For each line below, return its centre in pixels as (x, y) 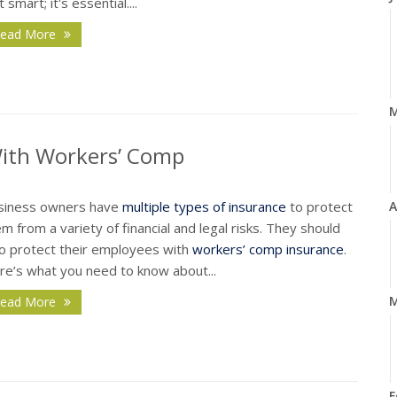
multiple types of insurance (204, 206)
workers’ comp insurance (268, 249)
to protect (319, 206)
